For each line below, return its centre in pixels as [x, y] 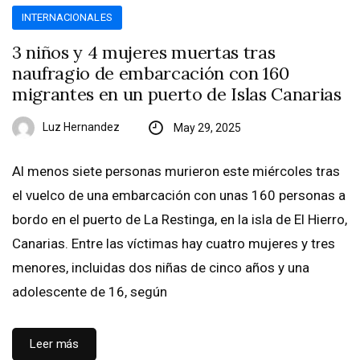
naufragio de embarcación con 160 [151, 74]
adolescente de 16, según [90, 292]
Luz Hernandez [81, 127]
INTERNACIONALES [67, 18]
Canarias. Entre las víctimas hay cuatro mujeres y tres [174, 244]
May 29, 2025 [207, 128]
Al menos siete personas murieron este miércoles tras [176, 172]
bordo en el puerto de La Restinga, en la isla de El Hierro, [180, 220]
